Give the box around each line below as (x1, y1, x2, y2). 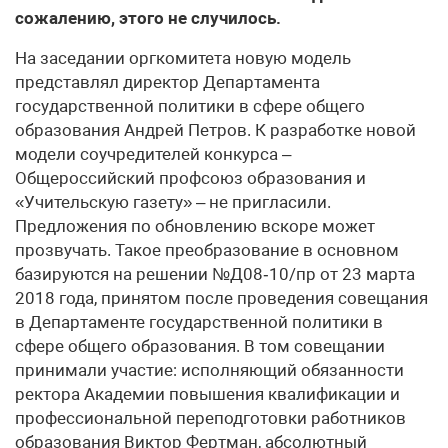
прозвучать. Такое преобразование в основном (15, 240, 399, 260)
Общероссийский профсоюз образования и (15, 168, 366, 188)
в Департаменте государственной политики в (15, 312, 383, 332)
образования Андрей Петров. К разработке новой (15, 120, 416, 140)
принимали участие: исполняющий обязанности (15, 360, 404, 380)
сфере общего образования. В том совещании (15, 336, 385, 356)
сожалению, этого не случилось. (15, 8, 281, 28)
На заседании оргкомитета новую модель (15, 48, 351, 68)
